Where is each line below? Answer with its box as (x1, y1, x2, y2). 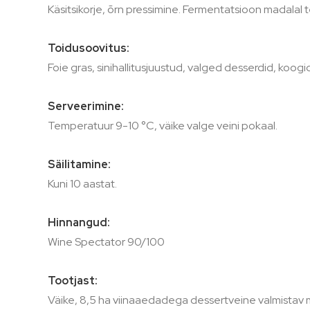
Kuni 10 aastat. (47, 176, 117, 191)
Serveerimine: (47, 99, 124, 113)
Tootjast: (47, 273, 98, 288)
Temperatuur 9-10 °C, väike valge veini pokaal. (47, 118, 277, 133)
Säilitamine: (47, 157, 111, 172)
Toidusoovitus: (47, 41, 129, 55)
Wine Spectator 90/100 (47, 235, 165, 249)
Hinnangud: (47, 215, 110, 230)
